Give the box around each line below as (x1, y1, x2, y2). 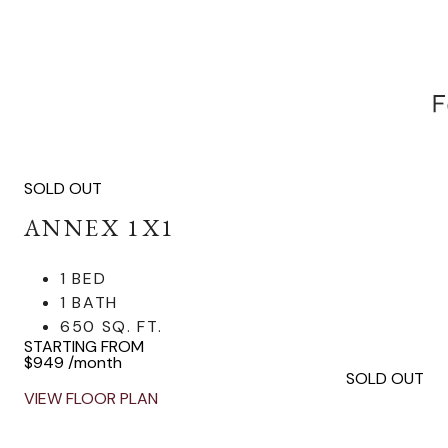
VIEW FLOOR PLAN (24, 388, 158, 409)
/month (68, 352, 122, 373)
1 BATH (60, 292, 118, 313)
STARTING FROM (24, 336, 144, 357)
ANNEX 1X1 (24, 212, 176, 243)
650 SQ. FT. (60, 316, 163, 337)
